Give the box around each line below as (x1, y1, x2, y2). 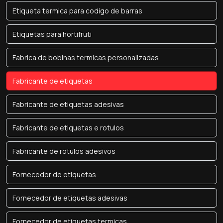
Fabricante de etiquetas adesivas (12, 100, 124, 109)
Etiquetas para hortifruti (12, 29, 92, 39)
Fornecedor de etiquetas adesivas (12, 193, 127, 203)
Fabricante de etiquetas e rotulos (12, 123, 124, 132)
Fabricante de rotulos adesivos (12, 146, 115, 156)
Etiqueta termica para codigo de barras (12, 6, 142, 15)
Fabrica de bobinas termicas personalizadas (12, 53, 159, 62)
